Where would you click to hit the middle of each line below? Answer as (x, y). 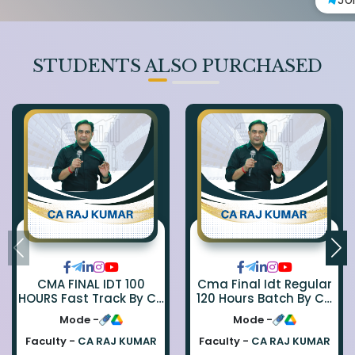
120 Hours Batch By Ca (264, 299)
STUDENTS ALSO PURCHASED (177, 66)
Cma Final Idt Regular (264, 284)
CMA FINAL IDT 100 (91, 284)
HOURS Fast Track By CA (73, 299)
